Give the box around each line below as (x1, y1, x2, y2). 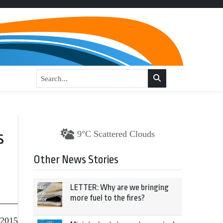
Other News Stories (33, 153, 118, 166)
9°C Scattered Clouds (77, 129, 155, 139)
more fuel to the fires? (70, 193, 145, 203)
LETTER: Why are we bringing (70, 183, 169, 192)
